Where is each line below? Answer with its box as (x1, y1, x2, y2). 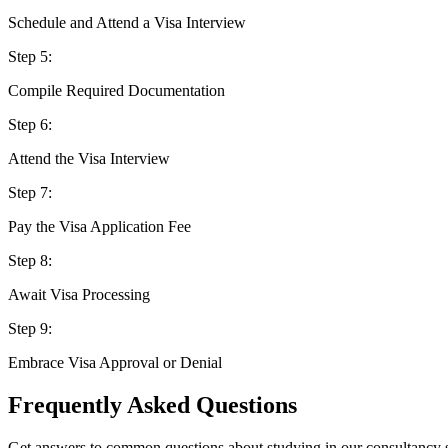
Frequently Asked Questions (8, 391, 297, 418)
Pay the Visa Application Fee (8, 218, 191, 236)
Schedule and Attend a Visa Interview (8, 14, 246, 32)
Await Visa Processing (8, 286, 150, 304)
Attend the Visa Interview (8, 150, 170, 168)
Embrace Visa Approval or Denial (8, 354, 222, 372)
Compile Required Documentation (8, 82, 225, 100)
